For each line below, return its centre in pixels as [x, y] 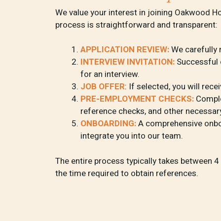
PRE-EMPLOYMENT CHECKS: [137, 99]
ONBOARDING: [108, 124]
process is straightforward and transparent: [136, 25]
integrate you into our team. [132, 136]
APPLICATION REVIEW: [125, 50]
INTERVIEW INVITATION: [128, 62]
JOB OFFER [103, 87]
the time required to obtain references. [127, 173]
